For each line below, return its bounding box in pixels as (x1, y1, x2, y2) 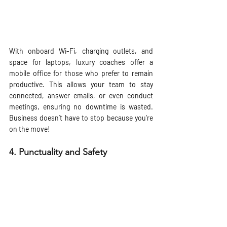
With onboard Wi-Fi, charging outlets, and (9, 47, 153, 56)
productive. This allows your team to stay (9, 80, 153, 89)
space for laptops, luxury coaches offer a (9, 58, 153, 67)
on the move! (9, 125, 50, 134)
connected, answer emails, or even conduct (9, 91, 153, 100)
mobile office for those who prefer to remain (9, 69, 153, 78)
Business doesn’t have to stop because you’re (9, 113, 153, 123)
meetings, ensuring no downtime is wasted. (9, 102, 153, 111)
